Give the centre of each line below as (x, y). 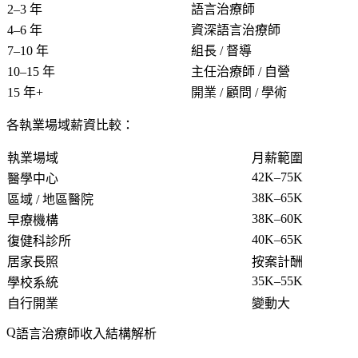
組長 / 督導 (221, 50)
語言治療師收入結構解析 (86, 334)
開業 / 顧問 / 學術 (239, 92)
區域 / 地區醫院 (50, 199)
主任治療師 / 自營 (241, 71)
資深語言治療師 (236, 30)
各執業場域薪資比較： (70, 125)
